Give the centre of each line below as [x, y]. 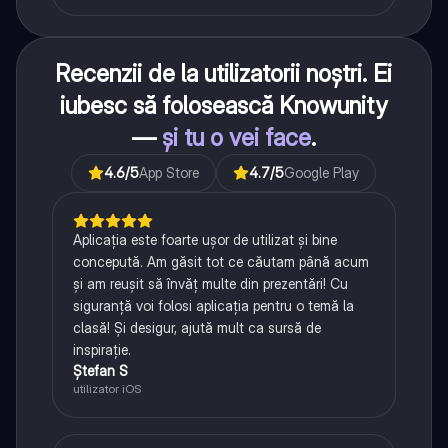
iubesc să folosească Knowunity [224, 105]
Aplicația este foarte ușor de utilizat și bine [204, 239]
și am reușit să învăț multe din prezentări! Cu [210, 283]
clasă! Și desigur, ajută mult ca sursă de [196, 327]
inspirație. [101, 349]
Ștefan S [100, 370]
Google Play [322, 172]
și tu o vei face [236, 137]
